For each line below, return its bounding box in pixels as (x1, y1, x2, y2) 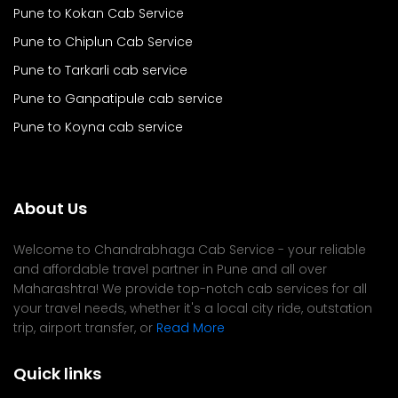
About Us (13, 197, 87, 219)
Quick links (13, 362, 101, 385)
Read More (156, 319, 225, 337)
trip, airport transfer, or (13, 319, 156, 337)
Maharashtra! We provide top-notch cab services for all (13, 280, 367, 298)
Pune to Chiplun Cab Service (13, 33, 193, 51)
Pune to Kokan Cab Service (13, 4, 184, 22)
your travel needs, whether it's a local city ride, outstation (13, 299, 372, 317)
